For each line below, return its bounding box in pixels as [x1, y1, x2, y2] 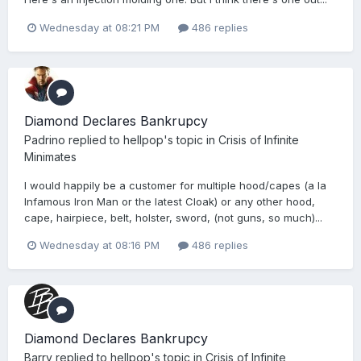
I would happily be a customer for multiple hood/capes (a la [24, 178, 326, 192]
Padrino [24, 132, 65, 147]
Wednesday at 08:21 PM [39, 20, 160, 34]
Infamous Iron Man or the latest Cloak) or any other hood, [24, 194, 315, 208]
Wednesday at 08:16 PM [39, 238, 160, 251]
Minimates [24, 149, 77, 164]
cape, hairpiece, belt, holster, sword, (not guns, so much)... [24, 210, 322, 224]
